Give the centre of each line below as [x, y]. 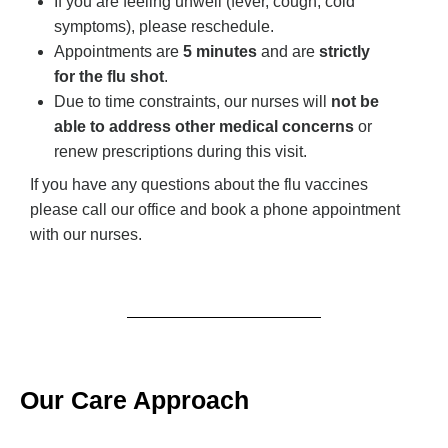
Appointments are [118, 52]
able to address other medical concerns [204, 127]
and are [290, 52]
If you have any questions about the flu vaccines [199, 185]
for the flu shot [109, 77]
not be [355, 102]
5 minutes [222, 52]
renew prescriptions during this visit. [180, 152]
